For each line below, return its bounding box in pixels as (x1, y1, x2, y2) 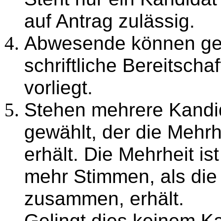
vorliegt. (24, 77, 93, 99)
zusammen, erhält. (24, 188, 184, 210)
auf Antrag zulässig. (24, 10, 195, 32)
